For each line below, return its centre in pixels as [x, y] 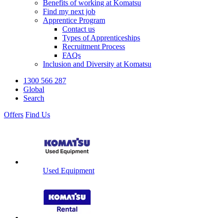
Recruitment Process [94, 46]
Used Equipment [69, 171]
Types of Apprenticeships [101, 38]
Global [34, 89]
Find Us [38, 115]
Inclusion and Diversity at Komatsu [97, 64]
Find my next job [69, 11]
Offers [14, 115]
